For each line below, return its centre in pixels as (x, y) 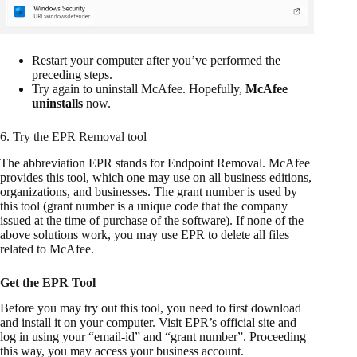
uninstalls (57, 103)
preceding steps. (72, 74)
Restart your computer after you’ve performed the (156, 60)
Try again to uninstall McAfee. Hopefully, (139, 88)
